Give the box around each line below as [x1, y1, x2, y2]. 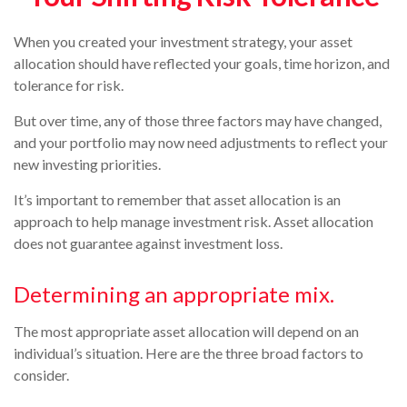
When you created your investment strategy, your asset [14, 33, 352, 50]
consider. [14, 366, 69, 383]
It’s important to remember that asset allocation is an [14, 191, 341, 208]
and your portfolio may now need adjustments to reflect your [14, 134, 388, 151]
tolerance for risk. [14, 76, 124, 94]
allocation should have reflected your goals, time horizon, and [14, 55, 390, 72]
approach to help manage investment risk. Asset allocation [14, 213, 373, 230]
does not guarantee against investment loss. [14, 234, 283, 252]
